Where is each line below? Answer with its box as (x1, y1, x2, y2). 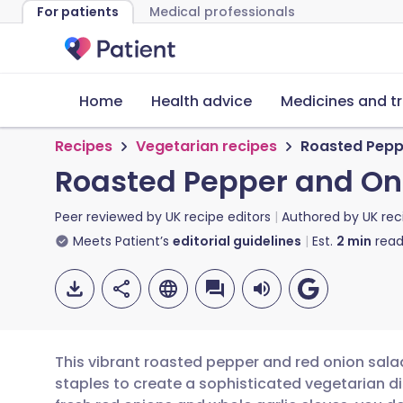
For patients (37, 3, 119, 21)
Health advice (151, 91, 252, 112)
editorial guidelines (173, 232, 301, 250)
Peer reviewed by (55, 208, 166, 226)
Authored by (282, 208, 363, 226)
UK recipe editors (166, 208, 271, 226)
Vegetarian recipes (136, 136, 277, 157)
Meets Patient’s (73, 232, 169, 250)
